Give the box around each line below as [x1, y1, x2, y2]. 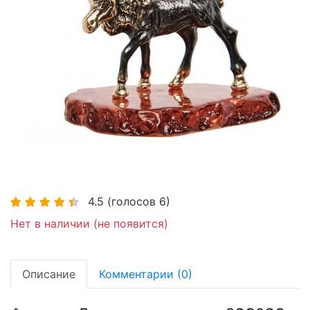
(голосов [104, 194, 159, 208]
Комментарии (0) [99, 266, 192, 281]
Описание [22, 266, 75, 281]
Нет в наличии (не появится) [10, 216, 168, 230]
